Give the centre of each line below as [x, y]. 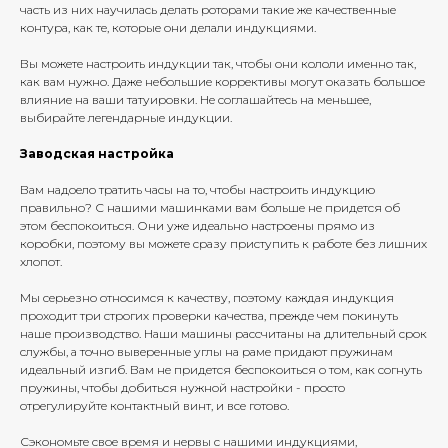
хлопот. [41, 262]
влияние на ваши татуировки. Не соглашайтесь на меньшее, [195, 100]
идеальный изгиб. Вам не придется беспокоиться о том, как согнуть [221, 370]
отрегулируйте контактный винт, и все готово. [154, 406]
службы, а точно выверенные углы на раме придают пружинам [206, 352]
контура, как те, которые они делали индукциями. [168, 28]
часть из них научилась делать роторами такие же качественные [208, 10]
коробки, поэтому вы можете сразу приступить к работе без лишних [223, 244]
